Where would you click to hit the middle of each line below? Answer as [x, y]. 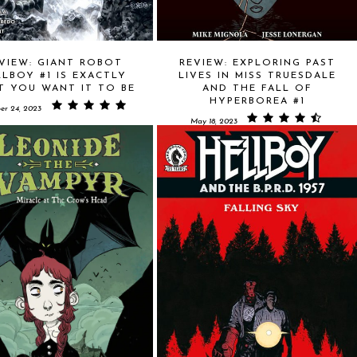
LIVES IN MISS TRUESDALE [257, 76]
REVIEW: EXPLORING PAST [257, 63]
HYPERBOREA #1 [257, 101]
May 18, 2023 [214, 122]
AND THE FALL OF [257, 88]
